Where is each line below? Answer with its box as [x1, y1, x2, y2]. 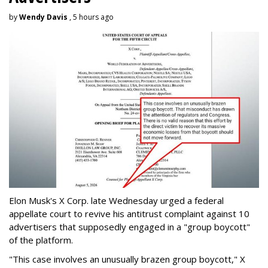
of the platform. [9, 233, 73, 246]
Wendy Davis [19, 11, 68, 22]
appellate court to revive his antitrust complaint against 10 [9, 207, 249, 220]
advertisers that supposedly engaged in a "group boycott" [9, 220, 250, 233]
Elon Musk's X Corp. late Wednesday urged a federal [9, 194, 224, 206]
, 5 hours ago [68, 11, 114, 22]
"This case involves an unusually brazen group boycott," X [9, 252, 245, 265]
